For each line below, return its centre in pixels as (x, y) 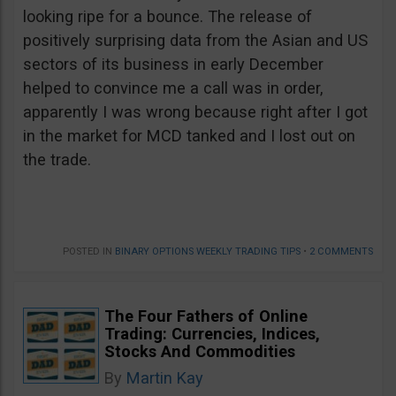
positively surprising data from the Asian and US (195, 40)
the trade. (57, 160)
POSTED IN (89, 251)
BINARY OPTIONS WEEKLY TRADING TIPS (208, 251)
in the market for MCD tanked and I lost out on (189, 136)
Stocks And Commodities (200, 351)
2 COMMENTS (341, 251)
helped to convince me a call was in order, (173, 88)
